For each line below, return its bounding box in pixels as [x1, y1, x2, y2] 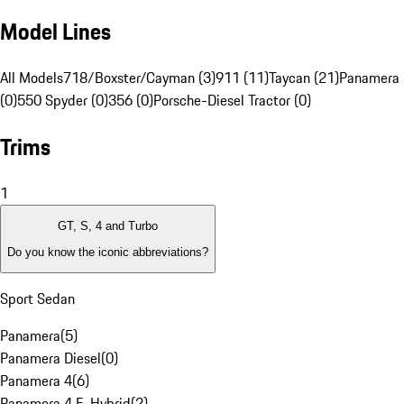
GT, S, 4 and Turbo [58, 219, 158, 234]
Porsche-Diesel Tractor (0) [153, 89, 311, 112]
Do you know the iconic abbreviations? [7, 244, 208, 259]
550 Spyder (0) [17, 89, 108, 112]
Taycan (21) [269, 67, 339, 89]
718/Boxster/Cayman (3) [63, 67, 216, 89]
